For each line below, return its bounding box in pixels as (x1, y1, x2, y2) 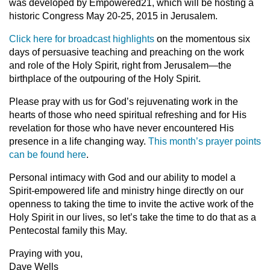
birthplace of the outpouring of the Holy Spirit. (9, 74, 201, 84)
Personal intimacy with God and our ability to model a (9, 172, 236, 183)
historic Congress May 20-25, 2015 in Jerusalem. (9, 11, 218, 21)
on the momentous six (154, 34, 250, 44)
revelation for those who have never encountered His (9, 123, 234, 133)
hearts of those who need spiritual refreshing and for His (9, 110, 246, 120)
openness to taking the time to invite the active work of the (9, 199, 254, 209)
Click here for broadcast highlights (9, 34, 154, 44)
